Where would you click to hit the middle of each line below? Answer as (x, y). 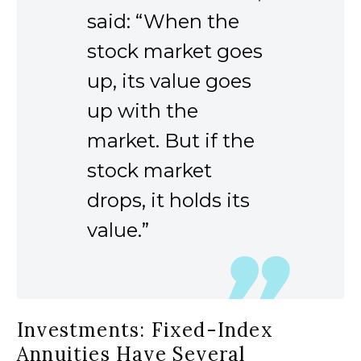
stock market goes (175, 52)
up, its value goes (169, 81)
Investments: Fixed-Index (145, 330)
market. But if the (171, 141)
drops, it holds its (168, 201)
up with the (143, 111)
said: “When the (163, 22)
